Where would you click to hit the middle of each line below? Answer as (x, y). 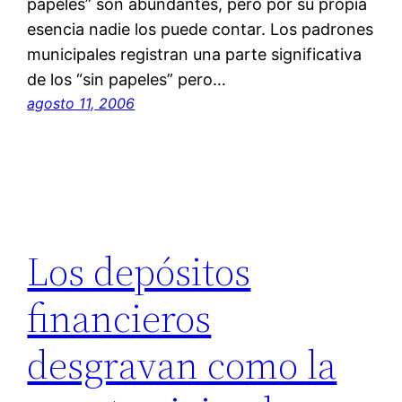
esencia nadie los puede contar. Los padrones (201, 30)
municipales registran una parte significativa (195, 55)
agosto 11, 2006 (81, 104)
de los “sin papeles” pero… (127, 80)
